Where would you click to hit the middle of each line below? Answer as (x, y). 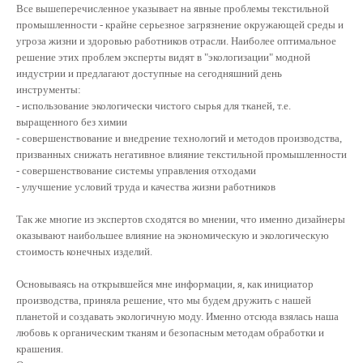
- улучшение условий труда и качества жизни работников (147, 186)
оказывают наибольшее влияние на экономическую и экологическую (173, 235)
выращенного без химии (72, 122)
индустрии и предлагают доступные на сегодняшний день (149, 73)
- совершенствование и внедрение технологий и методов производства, (179, 138)
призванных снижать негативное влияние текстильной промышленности (181, 154)
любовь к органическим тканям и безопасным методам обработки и (170, 332)
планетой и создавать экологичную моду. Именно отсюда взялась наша (177, 316)
